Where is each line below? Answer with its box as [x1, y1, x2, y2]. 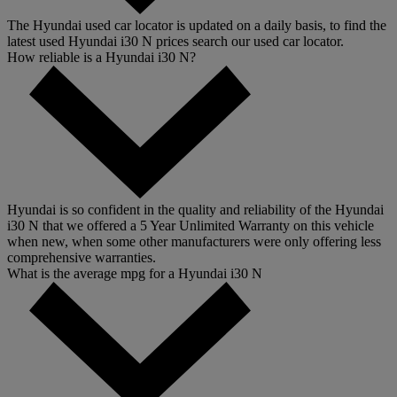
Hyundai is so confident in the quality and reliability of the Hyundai [7, 202, 384, 218]
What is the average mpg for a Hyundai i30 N [7, 266, 262, 282]
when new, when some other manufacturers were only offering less [7, 234, 381, 250]
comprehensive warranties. [7, 250, 156, 266]
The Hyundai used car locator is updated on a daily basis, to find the [7, 18, 386, 34]
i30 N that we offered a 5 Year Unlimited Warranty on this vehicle [7, 218, 374, 234]
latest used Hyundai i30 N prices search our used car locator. [7, 34, 344, 50]
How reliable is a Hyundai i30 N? [7, 50, 196, 66]
